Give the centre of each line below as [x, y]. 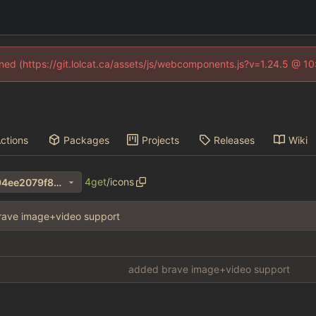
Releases [234, 140]
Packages [87, 140]
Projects [160, 140]
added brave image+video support [209, 269]
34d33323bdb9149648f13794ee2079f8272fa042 [57, 182]
